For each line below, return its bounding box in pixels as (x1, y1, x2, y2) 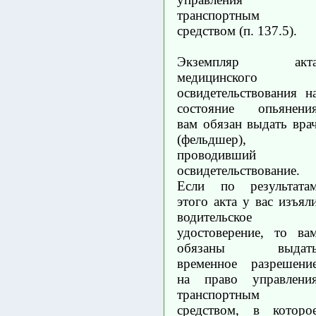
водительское (177, 209, 252, 224)
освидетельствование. (177, 162, 300, 178)
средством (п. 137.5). (177, 23, 297, 38)
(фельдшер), (177, 131, 246, 147)
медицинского (177, 69, 257, 85)
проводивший (177, 147, 256, 162)
